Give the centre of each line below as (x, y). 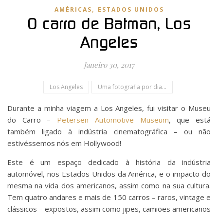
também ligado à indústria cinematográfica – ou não (109, 132)
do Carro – (32, 120)
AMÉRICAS (73, 10)
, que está (190, 120)
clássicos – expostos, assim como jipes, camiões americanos (109, 209)
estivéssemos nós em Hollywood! (64, 143)
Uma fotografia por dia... (132, 87)
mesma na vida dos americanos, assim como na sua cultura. (109, 186)
